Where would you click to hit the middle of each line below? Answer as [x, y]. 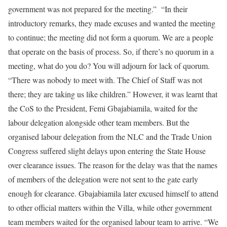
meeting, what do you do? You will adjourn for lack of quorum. [109, 65]
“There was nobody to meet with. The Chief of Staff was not [105, 80]
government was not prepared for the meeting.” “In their [98, 9]
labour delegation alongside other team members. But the [99, 122]
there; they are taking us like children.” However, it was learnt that [113, 94]
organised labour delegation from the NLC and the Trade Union [110, 136]
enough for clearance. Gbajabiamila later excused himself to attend [113, 193]
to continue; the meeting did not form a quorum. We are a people [111, 37]
